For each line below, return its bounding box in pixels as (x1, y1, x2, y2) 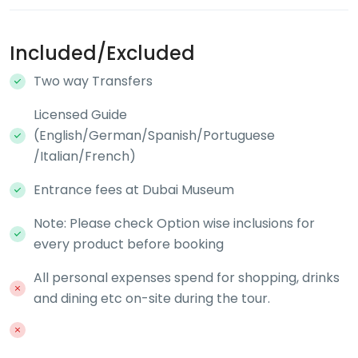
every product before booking (34, 235, 224, 253)
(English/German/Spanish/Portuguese (34, 126, 275, 145)
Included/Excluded (10, 40, 195, 66)
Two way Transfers (34, 72, 153, 90)
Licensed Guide (34, 105, 127, 124)
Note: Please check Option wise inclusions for (34, 214, 315, 233)
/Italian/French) (34, 147, 136, 165)
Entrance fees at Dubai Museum (34, 181, 234, 199)
